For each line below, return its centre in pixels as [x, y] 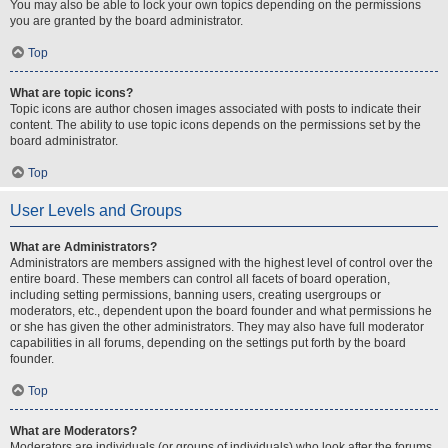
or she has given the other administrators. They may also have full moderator [217, 327]
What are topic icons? [71, 93]
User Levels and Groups [96, 210]
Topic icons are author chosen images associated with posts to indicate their [215, 109]
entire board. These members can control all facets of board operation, [200, 279]
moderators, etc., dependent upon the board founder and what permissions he [221, 311]
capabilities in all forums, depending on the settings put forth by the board [208, 343]
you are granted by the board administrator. [126, 21]
